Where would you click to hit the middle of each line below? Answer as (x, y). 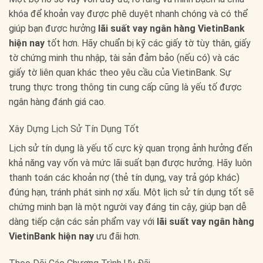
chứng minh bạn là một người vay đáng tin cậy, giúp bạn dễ (128, 207)
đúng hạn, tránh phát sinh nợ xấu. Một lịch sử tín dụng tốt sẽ (131, 192)
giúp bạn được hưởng (53, 28)
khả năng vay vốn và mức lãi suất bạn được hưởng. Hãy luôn (130, 163)
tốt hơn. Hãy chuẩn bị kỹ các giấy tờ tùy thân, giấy (148, 43)
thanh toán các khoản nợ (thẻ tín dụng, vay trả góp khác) (124, 177)
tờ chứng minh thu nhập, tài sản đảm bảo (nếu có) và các (124, 58)
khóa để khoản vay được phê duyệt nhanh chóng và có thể (128, 14)
